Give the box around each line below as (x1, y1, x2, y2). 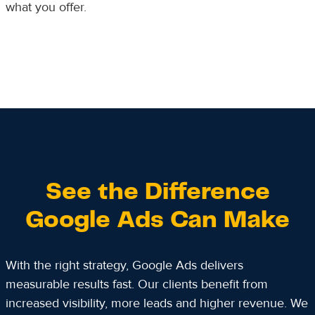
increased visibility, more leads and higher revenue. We (5, 295, 308, 311)
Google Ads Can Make (25, 209, 290, 232)
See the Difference (45, 181, 270, 204)
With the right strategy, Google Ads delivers (5, 257, 243, 273)
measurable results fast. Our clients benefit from (5, 276, 268, 292)
